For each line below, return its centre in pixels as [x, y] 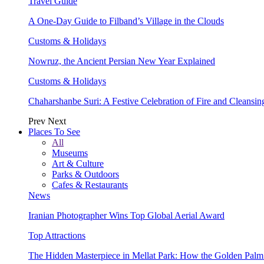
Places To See [54, 131]
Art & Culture [78, 163]
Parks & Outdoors [85, 174]
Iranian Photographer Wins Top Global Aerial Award [126, 215]
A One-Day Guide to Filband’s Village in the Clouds [126, 21]
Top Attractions [57, 235]
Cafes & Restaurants [90, 184]
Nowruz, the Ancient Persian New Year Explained [122, 61]
